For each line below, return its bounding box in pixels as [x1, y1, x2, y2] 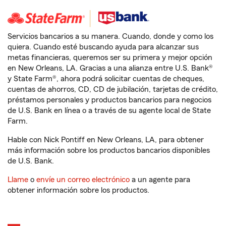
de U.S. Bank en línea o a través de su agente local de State [8, 106, 211, 115]
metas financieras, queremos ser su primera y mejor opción [8, 53, 212, 62]
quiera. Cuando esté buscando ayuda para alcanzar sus [8, 43, 199, 51]
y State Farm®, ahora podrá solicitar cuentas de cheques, [8, 75, 204, 83]
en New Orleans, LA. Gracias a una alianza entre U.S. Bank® [8, 64, 213, 73]
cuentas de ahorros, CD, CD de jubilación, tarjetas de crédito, [8, 85, 218, 94]
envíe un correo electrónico [36, 176, 130, 184]
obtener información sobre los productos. [8, 186, 149, 195]
